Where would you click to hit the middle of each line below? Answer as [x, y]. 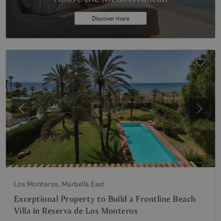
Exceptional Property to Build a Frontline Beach [105, 199]
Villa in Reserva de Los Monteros [76, 211]
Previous [36, 113]
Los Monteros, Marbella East [59, 184]
